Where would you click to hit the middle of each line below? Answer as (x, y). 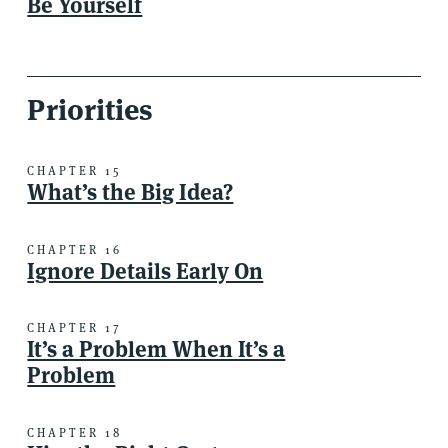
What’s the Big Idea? (130, 192)
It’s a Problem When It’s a (156, 349)
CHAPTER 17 (75, 328)
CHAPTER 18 (75, 433)
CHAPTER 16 (75, 249)
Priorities (90, 109)
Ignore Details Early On (145, 270)
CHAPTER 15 (74, 171)
